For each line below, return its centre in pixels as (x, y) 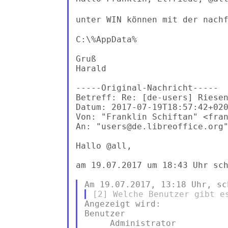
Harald (91, 68)
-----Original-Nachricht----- (147, 88)
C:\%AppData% (106, 39)
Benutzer (105, 213)
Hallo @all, (104, 146)
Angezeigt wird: (122, 204)
